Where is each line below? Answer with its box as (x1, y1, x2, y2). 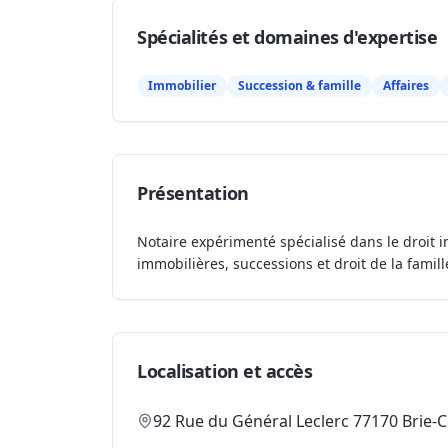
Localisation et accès (137, 359, 313, 383)
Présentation (137, 181, 249, 205)
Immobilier (148, 77, 216, 94)
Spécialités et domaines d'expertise (137, 25, 438, 49)
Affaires (383, 77, 429, 94)
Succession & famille (238, 77, 361, 94)
